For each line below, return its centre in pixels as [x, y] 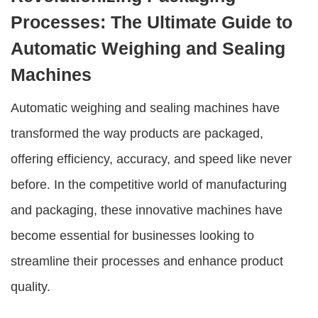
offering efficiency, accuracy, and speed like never [151, 159]
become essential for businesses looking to [132, 236]
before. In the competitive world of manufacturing [149, 185]
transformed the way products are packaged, [137, 133]
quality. [31, 287]
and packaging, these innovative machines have [147, 210]
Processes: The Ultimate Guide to [152, 22]
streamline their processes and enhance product [147, 261]
